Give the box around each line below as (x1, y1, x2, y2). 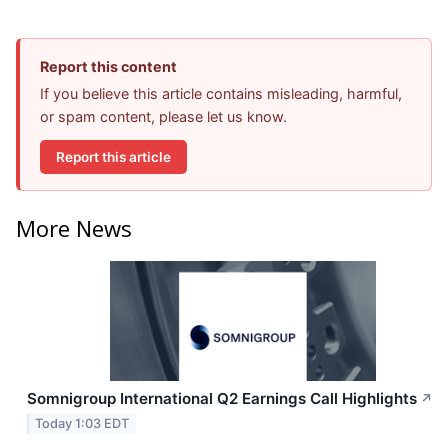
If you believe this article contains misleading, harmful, (40, 85, 402, 103)
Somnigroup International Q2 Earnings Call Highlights (27, 389, 417, 409)
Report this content (40, 58, 177, 76)
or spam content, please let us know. (40, 108, 287, 126)
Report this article (56, 148, 171, 165)
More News (16, 213, 132, 244)
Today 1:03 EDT (35, 415, 130, 431)
